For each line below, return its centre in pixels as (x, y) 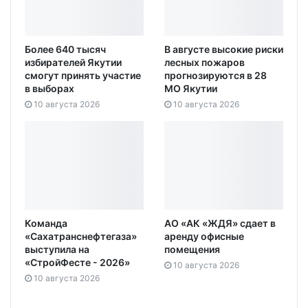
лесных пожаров (205, 62)
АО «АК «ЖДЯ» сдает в (220, 223)
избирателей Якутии (73, 62)
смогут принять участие (83, 75)
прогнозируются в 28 (216, 75)
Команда (46, 223)
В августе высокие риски (224, 49)
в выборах (49, 88)
